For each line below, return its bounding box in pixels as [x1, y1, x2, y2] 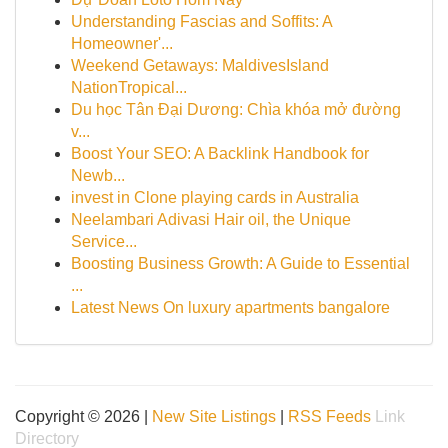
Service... [71, 233, 137, 250]
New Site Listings [152, 408, 276, 425]
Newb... [71, 167, 125, 184]
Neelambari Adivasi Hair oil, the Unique [71, 211, 351, 228]
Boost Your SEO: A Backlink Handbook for [71, 145, 369, 162]
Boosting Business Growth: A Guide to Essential [71, 255, 410, 272]
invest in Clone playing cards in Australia [71, 189, 359, 206]
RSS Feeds [288, 408, 371, 425]
